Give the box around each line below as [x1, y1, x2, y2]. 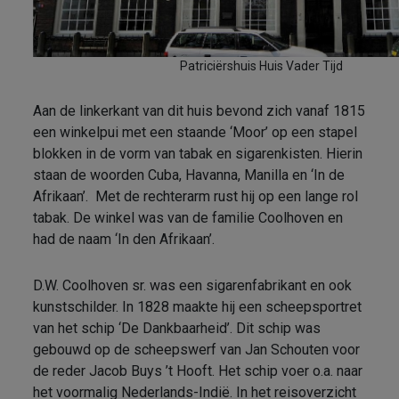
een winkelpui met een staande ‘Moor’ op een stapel [33, 124, 358, 142]
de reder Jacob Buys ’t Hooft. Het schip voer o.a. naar [33, 362, 363, 380]
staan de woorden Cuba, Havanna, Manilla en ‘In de [33, 167, 346, 184]
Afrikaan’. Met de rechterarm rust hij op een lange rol [33, 188, 359, 206]
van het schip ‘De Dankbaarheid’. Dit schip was [33, 320, 322, 338]
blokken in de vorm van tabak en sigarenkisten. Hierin [33, 145, 363, 163]
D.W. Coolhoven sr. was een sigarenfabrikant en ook [33, 277, 353, 295]
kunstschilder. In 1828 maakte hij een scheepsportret [33, 298, 362, 316]
